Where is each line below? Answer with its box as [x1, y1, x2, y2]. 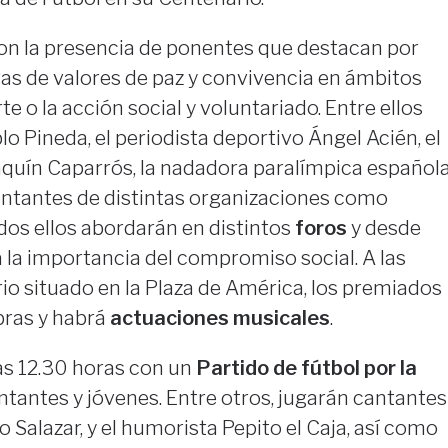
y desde [346, 216, 421, 241]
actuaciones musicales [109, 306, 330, 331]
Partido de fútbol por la [195, 356, 417, 381]
